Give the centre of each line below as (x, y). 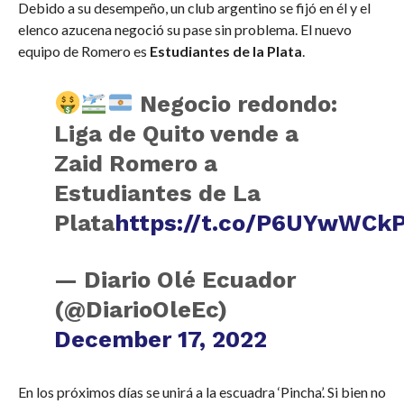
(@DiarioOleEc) (141, 309)
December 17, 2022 (161, 339)
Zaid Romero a (136, 163)
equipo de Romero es (83, 50)
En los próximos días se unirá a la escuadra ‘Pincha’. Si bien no (202, 391)
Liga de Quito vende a (177, 133)
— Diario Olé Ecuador (175, 279)
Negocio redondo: (235, 103)
